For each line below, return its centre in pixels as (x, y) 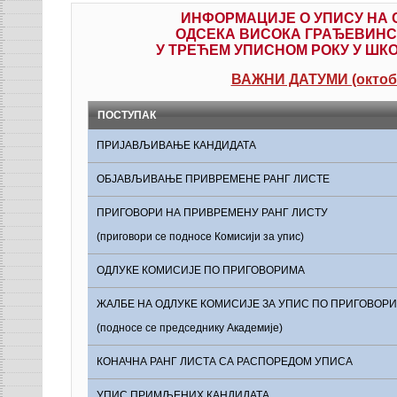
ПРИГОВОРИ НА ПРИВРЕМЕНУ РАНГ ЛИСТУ (212, 213)
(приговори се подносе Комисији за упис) (200, 237)
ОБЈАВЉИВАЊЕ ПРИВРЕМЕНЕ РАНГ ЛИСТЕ (213, 179)
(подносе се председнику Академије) (190, 328)
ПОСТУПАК (127, 115)
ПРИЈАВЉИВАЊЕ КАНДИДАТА (176, 145)
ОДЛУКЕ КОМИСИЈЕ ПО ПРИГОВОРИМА (201, 270)
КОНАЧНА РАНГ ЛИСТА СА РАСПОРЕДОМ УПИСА (225, 362)
